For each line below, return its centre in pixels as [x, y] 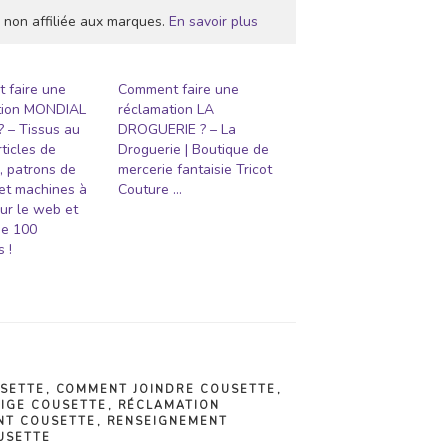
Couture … [150, 189]
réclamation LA [166, 109]
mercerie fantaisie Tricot [195, 169]
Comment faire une [179, 89]
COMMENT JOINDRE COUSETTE [166, 389]
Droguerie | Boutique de [194, 149]
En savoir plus [213, 21]
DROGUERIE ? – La [177, 129]
